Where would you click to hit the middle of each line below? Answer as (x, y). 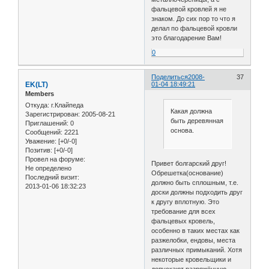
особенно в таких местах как (196, 230)
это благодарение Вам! (187, 38)
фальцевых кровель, (183, 221)
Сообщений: (44, 132)
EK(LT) (37, 84)
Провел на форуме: (55, 159)
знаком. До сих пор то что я (194, 18)
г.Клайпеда (66, 105)
